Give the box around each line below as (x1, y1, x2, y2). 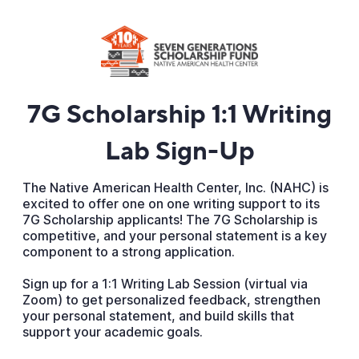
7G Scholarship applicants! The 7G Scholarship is (22, 212, 317, 228)
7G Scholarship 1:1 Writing (27, 98, 332, 131)
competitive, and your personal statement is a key (22, 228, 327, 244)
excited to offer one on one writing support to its (22, 196, 320, 212)
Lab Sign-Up (104, 135, 255, 168)
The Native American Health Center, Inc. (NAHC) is (22, 179, 329, 196)
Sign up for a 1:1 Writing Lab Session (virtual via (22, 276, 308, 292)
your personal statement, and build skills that (22, 308, 294, 324)
